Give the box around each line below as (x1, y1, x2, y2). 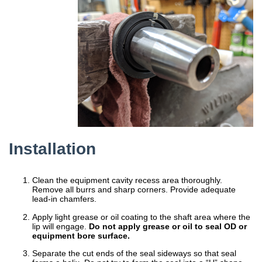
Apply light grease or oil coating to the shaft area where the (32, 212, 250, 222)
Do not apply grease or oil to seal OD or (89, 221, 247, 231)
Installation (9, 139, 96, 158)
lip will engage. (32, 221, 89, 231)
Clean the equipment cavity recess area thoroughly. (32, 175, 222, 185)
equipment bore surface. (32, 230, 130, 240)
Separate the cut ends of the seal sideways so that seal (32, 249, 236, 258)
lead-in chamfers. (32, 194, 96, 204)
